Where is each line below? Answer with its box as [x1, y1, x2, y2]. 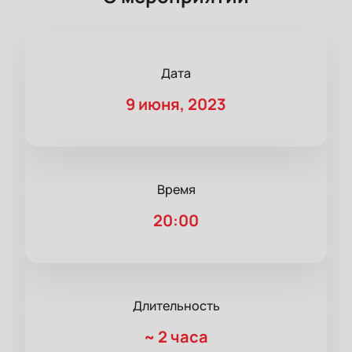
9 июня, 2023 [126, 93, 226, 115]
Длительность [132, 297, 220, 315]
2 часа [158, 326, 208, 348]
